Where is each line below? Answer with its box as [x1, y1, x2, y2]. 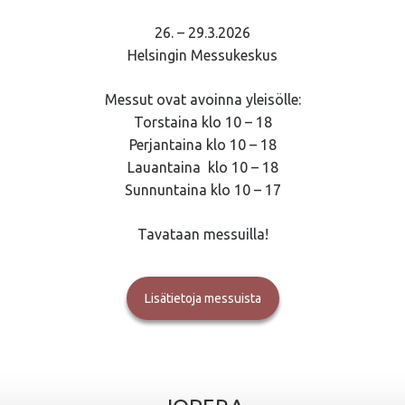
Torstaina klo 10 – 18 [133, 114, 272, 131]
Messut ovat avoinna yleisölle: [104, 91, 301, 108]
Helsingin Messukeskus [127, 47, 278, 64]
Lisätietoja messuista [150, 291, 261, 306]
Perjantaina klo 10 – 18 [128, 137, 277, 154]
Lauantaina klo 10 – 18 [127, 159, 278, 176]
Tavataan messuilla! [137, 226, 268, 243]
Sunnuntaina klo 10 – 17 [124, 182, 281, 199]
